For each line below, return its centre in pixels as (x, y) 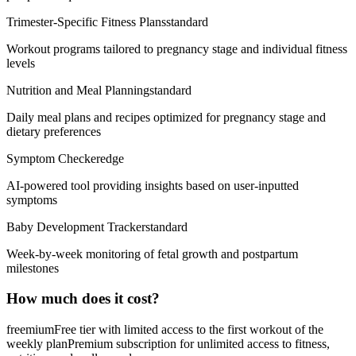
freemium (30, 329)
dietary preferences (54, 131)
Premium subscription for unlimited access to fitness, (199, 343)
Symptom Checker (53, 158)
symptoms (32, 199)
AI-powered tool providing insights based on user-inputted (153, 185)
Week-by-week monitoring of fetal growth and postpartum (152, 253)
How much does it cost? (83, 299)
